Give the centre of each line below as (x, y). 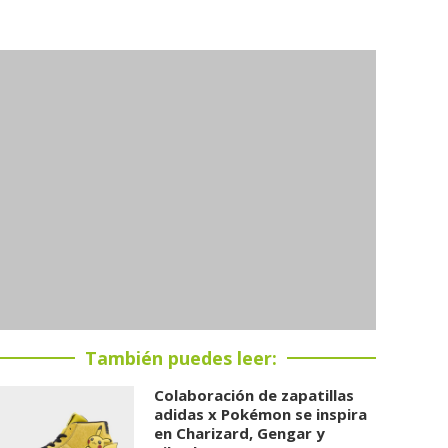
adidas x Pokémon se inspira (261, 414)
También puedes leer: (181, 358)
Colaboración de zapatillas (254, 395)
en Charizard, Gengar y (240, 433)
